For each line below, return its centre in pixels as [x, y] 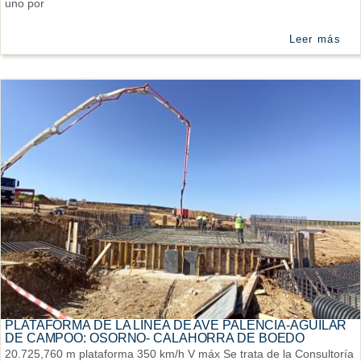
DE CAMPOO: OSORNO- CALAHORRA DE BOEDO [155, 338]
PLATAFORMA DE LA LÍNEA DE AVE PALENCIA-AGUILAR [176, 325]
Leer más [315, 39]
